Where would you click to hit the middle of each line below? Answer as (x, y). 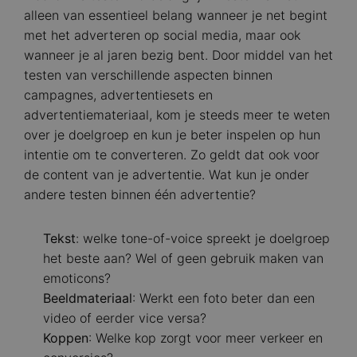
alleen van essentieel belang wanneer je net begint (176, 16)
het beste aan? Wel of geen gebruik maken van (183, 259)
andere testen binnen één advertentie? (140, 195)
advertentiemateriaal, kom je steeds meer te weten (177, 115)
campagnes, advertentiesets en (118, 95)
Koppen (66, 338)
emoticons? (77, 279)
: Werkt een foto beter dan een (224, 298)
